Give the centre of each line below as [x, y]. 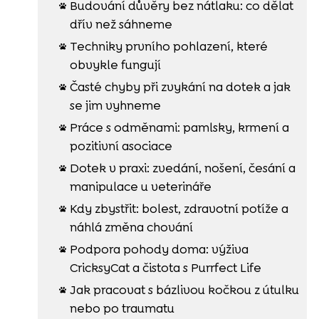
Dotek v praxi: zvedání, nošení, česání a [182, 168]
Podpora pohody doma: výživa [159, 249]
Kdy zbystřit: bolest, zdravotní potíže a [179, 208]
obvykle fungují [115, 64]
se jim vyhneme [115, 105]
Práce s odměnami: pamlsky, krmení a [179, 127]
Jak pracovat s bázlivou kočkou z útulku [184, 289]
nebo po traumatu [122, 308]
